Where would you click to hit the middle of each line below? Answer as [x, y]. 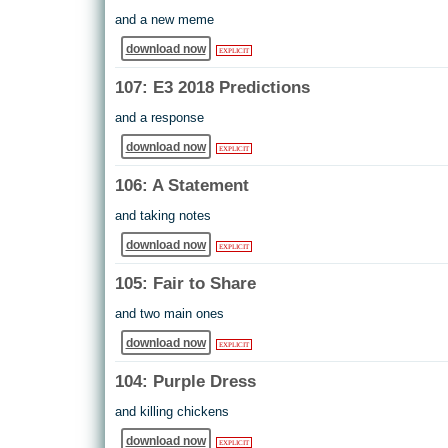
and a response [159, 117]
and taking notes [162, 215]
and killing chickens [171, 411]
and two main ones [169, 313]
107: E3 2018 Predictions [212, 87]
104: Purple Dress [185, 381]
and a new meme [164, 19]
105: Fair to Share [185, 283]
